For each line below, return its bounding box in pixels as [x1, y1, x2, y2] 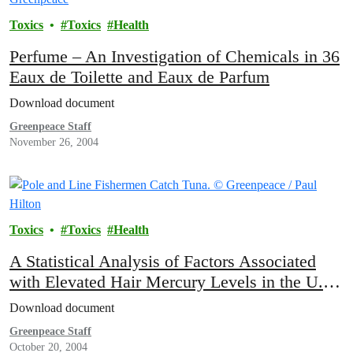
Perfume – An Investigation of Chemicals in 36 [9, 46, 340, 67]
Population [9, 292, 84, 313]
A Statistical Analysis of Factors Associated [9, 251, 316, 272]
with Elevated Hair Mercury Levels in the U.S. [9, 272, 337, 292]
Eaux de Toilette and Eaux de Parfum [9, 67, 269, 87]
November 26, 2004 [9, 136, 98, 149]
